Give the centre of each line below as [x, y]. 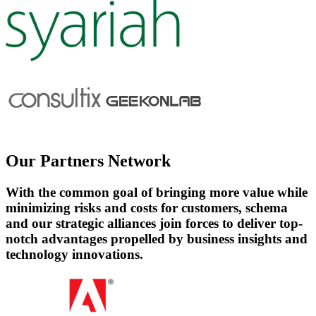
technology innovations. [74, 254]
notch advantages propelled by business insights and [157, 238]
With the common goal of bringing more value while [157, 192]
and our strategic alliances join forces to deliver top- [154, 223]
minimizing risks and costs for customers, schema [147, 207]
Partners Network [105, 161]
